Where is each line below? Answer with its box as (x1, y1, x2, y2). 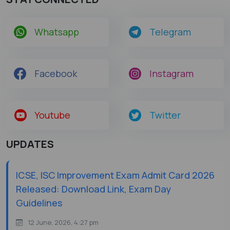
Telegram (149, 26, 191, 39)
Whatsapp (34, 26, 79, 39)
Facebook (34, 67, 77, 80)
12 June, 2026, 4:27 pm (28, 218, 99, 227)
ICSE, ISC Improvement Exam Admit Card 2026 (16, 169, 215, 182)
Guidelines (16, 197, 62, 209)
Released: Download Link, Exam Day (16, 183, 171, 196)
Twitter (149, 109, 181, 122)
